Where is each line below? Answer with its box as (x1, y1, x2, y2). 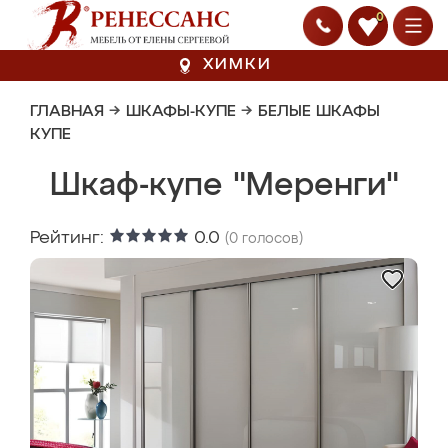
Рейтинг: (30, 229, 109, 247)
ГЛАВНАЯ (30, 104, 104, 120)
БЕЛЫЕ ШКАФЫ (258, 104, 380, 120)
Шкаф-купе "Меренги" (49, 170, 399, 202)
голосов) (238, 232, 303, 246)
